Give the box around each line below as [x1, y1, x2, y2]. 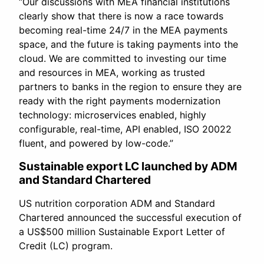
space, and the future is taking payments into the [19, 38, 238, 51]
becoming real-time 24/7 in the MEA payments [19, 24, 227, 37]
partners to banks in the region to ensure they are [19, 81, 242, 93]
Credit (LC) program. [19, 240, 113, 252]
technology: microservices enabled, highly [19, 109, 206, 121]
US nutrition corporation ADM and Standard [19, 197, 215, 210]
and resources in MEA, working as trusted [19, 67, 205, 79]
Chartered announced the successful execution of [19, 212, 242, 224]
